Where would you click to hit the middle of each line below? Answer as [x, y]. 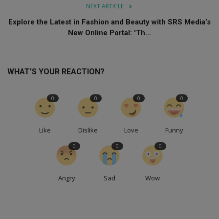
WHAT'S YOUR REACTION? [56, 71]
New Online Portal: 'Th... [109, 33]
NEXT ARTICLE [105, 6]
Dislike [88, 130]
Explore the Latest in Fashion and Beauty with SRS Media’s [109, 22]
